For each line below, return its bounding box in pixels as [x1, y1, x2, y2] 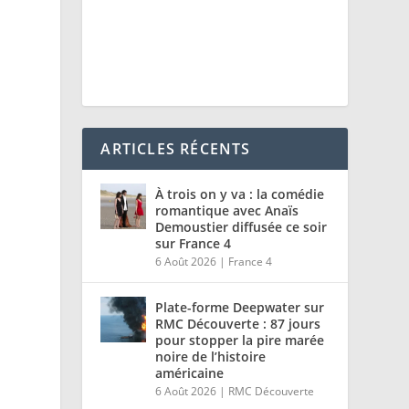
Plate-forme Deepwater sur [155, 299, 325, 317]
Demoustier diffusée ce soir [155, 218, 328, 236]
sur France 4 [155, 235, 232, 253]
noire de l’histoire [155, 348, 267, 366]
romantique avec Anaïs [155, 202, 299, 220]
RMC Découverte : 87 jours [155, 315, 321, 333]
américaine [155, 364, 225, 383]
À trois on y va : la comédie [155, 185, 325, 204]
